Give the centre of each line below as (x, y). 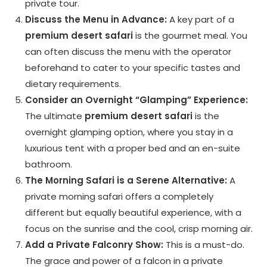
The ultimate (55, 116)
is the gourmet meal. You (190, 36)
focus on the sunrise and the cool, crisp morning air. (139, 229)
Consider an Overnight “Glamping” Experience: (137, 100)
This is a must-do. (204, 245)
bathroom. (49, 164)
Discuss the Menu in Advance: (96, 20)
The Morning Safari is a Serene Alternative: (126, 181)
